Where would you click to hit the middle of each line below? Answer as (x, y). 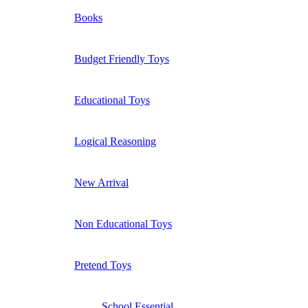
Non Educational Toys (123, 223)
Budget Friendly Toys (122, 58)
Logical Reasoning (115, 141)
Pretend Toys (103, 265)
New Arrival (101, 182)
